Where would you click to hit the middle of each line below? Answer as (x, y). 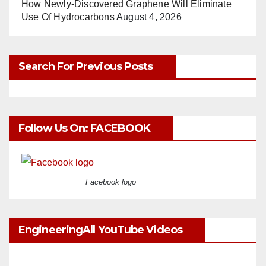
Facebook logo (110, 182)
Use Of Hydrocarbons (68, 17)
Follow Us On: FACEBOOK (85, 128)
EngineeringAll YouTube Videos (100, 229)
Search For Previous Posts (86, 66)
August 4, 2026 (149, 17)
